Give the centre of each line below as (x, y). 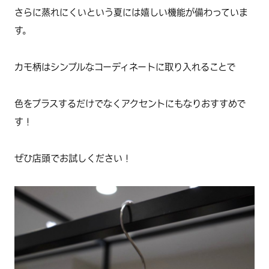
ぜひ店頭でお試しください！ (73, 158)
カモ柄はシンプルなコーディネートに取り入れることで (125, 67)
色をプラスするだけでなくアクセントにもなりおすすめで (130, 104)
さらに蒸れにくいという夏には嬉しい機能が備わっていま (131, 12)
